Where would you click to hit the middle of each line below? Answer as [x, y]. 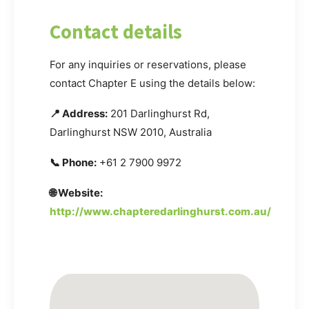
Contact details [116, 32]
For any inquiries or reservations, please [148, 65]
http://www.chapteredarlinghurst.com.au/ [160, 212]
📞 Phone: [73, 163]
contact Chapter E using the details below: [152, 83]
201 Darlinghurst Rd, [159, 114]
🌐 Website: [76, 193]
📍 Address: [79, 114]
